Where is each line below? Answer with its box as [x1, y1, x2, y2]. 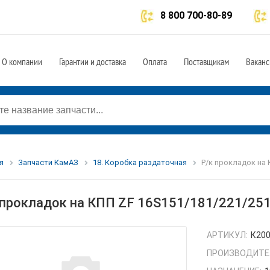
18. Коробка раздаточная [92, 158, 187, 167]
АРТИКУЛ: [207, 230, 248, 240]
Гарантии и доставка [59, 55, 126, 67]
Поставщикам [184, 55, 229, 67]
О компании [2, 55, 42, 67]
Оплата [143, 55, 167, 67]
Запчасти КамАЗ [17, 158, 78, 167]
